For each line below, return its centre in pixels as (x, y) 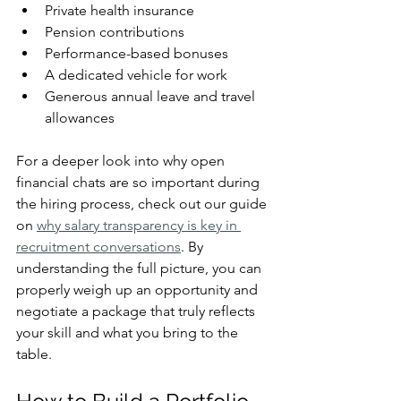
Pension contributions (115, 31)
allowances (80, 117)
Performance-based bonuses (137, 53)
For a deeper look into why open (122, 160)
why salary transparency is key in (139, 225)
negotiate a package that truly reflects (137, 311)
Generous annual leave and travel (152, 96)
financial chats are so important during (140, 182)
